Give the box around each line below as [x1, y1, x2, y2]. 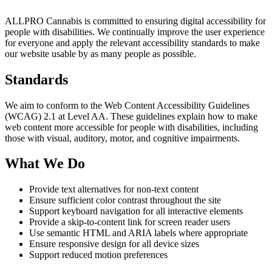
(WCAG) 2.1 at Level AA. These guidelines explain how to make [5, 110, 257, 121]
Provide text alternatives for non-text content [29, 184, 199, 195]
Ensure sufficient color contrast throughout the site [29, 195, 221, 206]
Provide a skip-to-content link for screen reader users [29, 217, 230, 228]
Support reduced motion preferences [29, 250, 168, 260]
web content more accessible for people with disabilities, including [5, 121, 258, 132]
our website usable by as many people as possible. [5, 48, 196, 59]
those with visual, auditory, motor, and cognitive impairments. [5, 132, 240, 143]
